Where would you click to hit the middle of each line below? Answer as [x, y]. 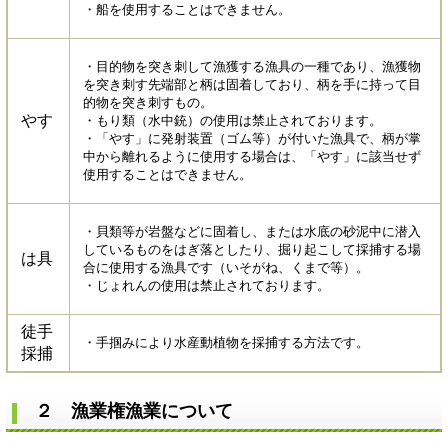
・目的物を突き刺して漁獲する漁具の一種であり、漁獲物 [251, 67]
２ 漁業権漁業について [131, 411]
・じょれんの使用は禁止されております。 [206, 286]
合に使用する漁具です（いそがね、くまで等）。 [225, 268]
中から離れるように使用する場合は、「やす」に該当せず [251, 157]
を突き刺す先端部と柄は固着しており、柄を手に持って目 [251, 85]
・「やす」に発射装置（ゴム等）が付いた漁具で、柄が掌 [251, 139]
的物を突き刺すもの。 [147, 103]
